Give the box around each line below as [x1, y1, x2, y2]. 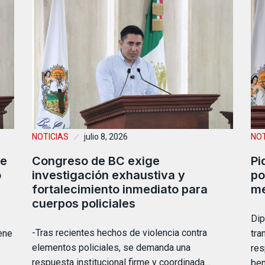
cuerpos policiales [32, 196, 135, 211]
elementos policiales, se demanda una [32, 241, 190, 253]
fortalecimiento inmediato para [32, 182, 208, 196]
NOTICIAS [32, 131, 69, 141]
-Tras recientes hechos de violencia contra [32, 227, 207, 238]
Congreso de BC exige [32, 153, 160, 168]
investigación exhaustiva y [32, 167, 185, 182]
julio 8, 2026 [84, 131, 128, 141]
